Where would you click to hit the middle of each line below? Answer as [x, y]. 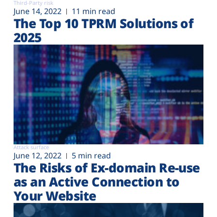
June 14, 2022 [38, 11]
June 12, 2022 [38, 155]
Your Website [55, 195]
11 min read [93, 11]
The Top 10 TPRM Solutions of [104, 23]
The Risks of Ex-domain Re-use [107, 167]
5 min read [91, 155]
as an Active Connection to [97, 181]
